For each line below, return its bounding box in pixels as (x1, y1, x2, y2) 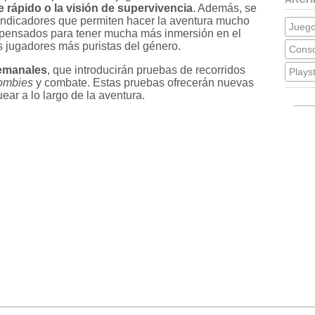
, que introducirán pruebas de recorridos (47, 63, 245, 76)
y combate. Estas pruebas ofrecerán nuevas (33, 76, 254, 89)
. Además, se (193, 1, 257, 14)
